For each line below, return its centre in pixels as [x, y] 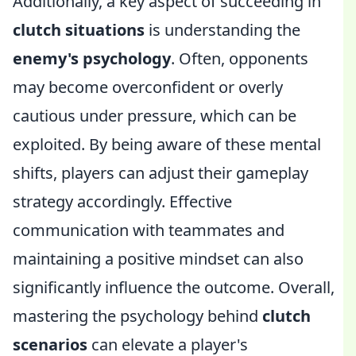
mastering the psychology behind [137, 316]
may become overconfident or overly [148, 87]
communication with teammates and [149, 230]
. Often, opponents [240, 58]
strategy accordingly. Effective [122, 201]
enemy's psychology [92, 58]
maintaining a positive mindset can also [158, 259]
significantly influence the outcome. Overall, [174, 287]
